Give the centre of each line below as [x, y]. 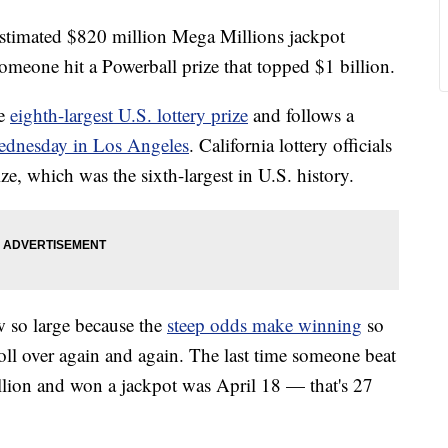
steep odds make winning [264, 325]
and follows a [301, 115]
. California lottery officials [290, 145]
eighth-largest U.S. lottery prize [129, 115]
